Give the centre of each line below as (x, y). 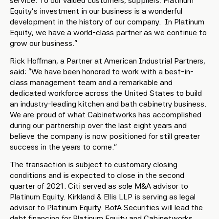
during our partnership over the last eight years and (98, 125)
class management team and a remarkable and (91, 82)
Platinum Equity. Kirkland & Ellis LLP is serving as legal (103, 197)
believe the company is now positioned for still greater (105, 136)
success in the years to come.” (63, 147)
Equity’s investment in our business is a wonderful (96, 11)
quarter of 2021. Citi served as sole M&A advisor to (99, 186)
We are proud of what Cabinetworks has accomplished (106, 115)
